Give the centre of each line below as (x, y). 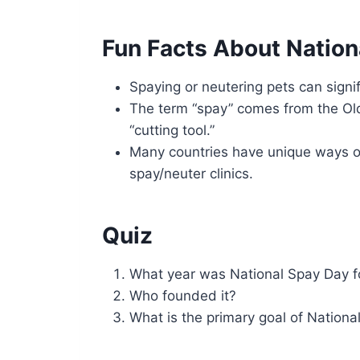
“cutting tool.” (172, 130)
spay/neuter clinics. (192, 173)
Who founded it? (183, 295)
